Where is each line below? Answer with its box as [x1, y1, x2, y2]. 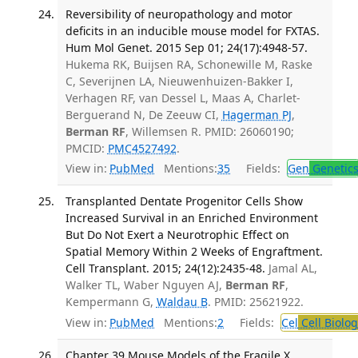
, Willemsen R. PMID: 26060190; [125, 123, 294, 139]
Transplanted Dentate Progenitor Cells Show [65, 193, 303, 209]
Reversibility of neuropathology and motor [65, 6, 292, 22]
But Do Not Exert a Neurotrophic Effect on [65, 227, 289, 243]
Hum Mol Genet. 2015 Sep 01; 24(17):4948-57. [65, 39, 308, 55]
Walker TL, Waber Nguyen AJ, [65, 277, 225, 293]
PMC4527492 [107, 140, 177, 156]
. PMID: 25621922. [207, 294, 304, 310]
